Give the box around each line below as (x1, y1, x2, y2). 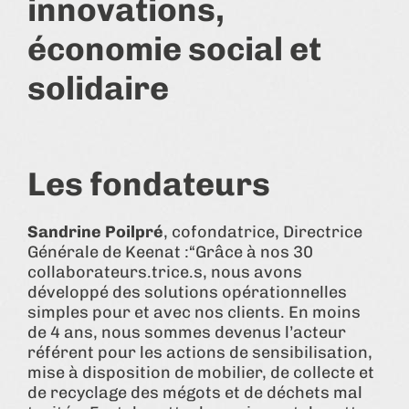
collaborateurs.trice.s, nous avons (27, 261, 302, 282)
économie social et (27, 28, 321, 68)
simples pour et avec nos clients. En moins (27, 301, 361, 322)
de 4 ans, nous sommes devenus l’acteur (27, 321, 346, 342)
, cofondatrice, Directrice (163, 221, 362, 242)
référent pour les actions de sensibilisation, (27, 341, 372, 362)
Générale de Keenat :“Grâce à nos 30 (27, 241, 313, 262)
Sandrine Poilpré (27, 221, 163, 242)
